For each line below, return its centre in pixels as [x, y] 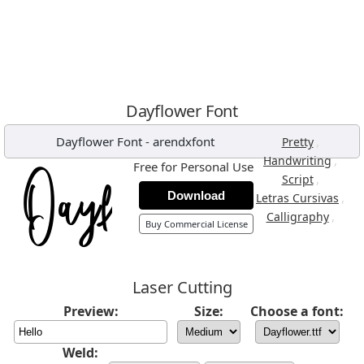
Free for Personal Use [193, 167]
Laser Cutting [182, 287]
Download [196, 195]
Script [297, 179]
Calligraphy [297, 217]
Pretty [297, 142]
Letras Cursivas [297, 198]
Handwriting [297, 160]
